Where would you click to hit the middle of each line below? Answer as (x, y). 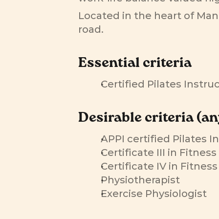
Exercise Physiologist (155, 194)
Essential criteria (135, 64)
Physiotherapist (140, 180)
